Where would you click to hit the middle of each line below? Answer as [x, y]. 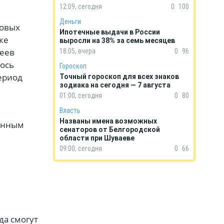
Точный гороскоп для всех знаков [119, 76]
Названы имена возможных [108, 121]
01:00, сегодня [81, 95]
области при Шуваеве [97, 138]
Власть [70, 110]
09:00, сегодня [81, 148]
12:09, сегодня [81, 6]
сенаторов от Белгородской [110, 129]
